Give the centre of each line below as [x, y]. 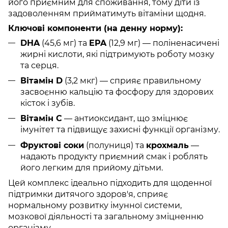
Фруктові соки [52, 145]
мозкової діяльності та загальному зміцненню [106, 217]
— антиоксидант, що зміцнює [125, 119]
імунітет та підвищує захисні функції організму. [120, 130]
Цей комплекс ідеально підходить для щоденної [110, 183]
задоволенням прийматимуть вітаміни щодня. [107, 13]
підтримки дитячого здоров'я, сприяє [88, 194]
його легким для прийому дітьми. [92, 167]
